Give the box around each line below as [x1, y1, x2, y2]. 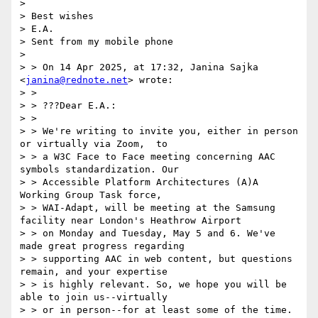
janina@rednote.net [26, 75, 128, 86]
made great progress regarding [20, 241, 185, 252]
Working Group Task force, [20, 190, 162, 201]
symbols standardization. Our [20, 164, 179, 175]
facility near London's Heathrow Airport [20, 215, 241, 226]
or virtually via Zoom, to [20, 138, 168, 150]
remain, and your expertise [20, 266, 168, 278]
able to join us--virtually [20, 292, 168, 303]
